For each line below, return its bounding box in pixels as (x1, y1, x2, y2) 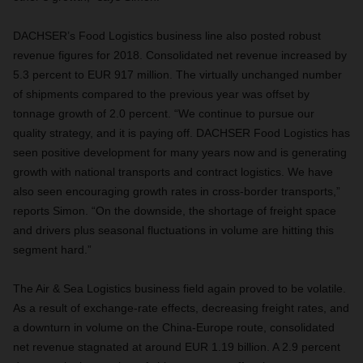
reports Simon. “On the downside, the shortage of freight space (13, 204, 336, 217)
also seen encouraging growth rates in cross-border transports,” (13, 185, 340, 198)
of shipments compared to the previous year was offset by (13, 88, 310, 100)
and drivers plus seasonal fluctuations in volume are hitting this (13, 224, 334, 237)
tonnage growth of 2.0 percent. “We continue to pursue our (13, 107, 314, 120)
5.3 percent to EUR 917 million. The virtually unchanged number (13, 68, 342, 81)
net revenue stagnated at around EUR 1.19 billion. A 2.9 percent (13, 340, 340, 353)
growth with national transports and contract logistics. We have (13, 165, 333, 178)
